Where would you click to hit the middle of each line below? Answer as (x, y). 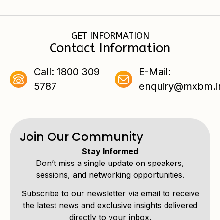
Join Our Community (82, 137)
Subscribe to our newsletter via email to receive (110, 194)
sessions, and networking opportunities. (110, 175)
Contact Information (110, 48)
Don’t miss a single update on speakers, (110, 163)
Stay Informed (110, 151)
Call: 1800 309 (67, 72)
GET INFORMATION (110, 36)
